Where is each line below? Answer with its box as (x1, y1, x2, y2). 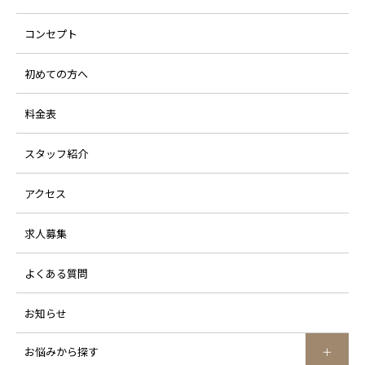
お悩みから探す (24, 344, 99, 360)
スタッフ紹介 (24, 146, 88, 162)
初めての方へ (24, 66, 88, 82)
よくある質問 (24, 266, 88, 282)
